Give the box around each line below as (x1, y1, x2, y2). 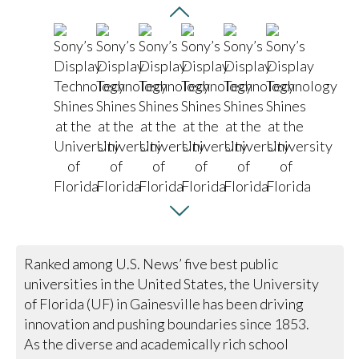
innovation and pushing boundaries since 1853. (24, 314, 313, 333)
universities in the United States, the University (24, 274, 320, 292)
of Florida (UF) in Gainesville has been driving (24, 294, 305, 313)
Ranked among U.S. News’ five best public (24, 254, 279, 272)
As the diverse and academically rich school (24, 334, 289, 353)
